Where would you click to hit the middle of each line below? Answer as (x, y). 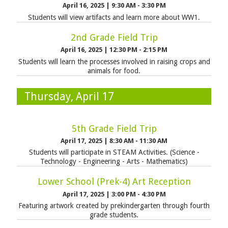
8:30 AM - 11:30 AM (138, 140)
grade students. (114, 215)
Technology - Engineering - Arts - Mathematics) (114, 162)
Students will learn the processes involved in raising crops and (114, 61)
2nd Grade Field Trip (114, 37)
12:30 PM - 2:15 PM (138, 50)
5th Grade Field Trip (114, 128)
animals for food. (114, 70)
